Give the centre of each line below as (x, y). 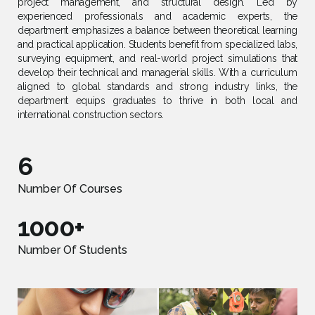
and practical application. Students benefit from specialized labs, (157, 44)
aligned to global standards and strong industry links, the (157, 86)
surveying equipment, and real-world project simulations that (157, 58)
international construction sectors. (91, 115)
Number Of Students (72, 250)
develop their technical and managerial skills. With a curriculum (157, 72)
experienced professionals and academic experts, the (157, 16)
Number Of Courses (70, 189)
